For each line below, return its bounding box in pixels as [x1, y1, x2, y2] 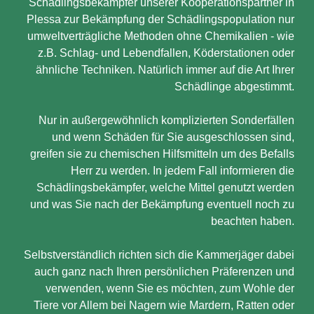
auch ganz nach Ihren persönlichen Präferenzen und [34, 266, 294, 278]
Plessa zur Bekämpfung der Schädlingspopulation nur [27, 13, 294, 25]
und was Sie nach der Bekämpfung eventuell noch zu [30, 198, 294, 210]
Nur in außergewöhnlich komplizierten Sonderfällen [39, 114, 294, 126]
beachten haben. [211, 215, 294, 227]
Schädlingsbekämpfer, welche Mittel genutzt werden [36, 182, 294, 193]
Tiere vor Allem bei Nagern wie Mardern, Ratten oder [34, 299, 294, 311]
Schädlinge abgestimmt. [175, 81, 294, 93]
